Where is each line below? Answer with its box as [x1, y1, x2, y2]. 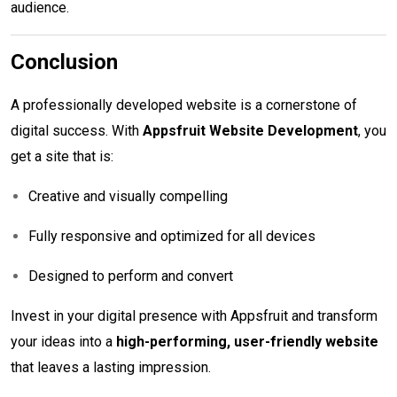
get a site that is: [11, 147, 113, 165]
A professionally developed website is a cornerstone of [11, 96, 357, 113]
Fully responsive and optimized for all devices [28, 227, 315, 245]
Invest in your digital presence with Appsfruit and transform [11, 307, 378, 324]
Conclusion [11, 49, 118, 74]
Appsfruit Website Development [143, 121, 358, 139]
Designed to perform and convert [28, 267, 233, 284]
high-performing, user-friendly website [116, 332, 378, 350]
